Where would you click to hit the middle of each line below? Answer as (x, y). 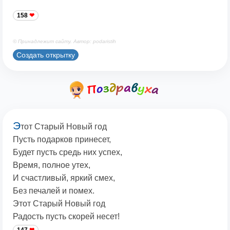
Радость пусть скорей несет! (66, 217)
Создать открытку (46, 55)
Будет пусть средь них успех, (68, 152)
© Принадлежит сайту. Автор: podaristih (64, 42)
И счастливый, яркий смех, (64, 178)
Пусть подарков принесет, (62, 140)
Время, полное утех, (52, 165)
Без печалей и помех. (54, 191)
